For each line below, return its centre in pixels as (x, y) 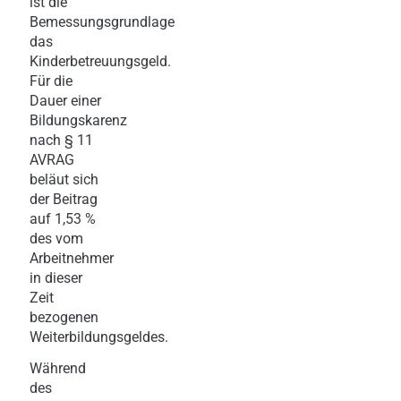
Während (58, 368)
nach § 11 (61, 140)
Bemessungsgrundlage (102, 21)
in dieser (56, 277)
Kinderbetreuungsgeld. (100, 61)
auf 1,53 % (63, 218)
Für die (51, 81)
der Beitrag (64, 199)
